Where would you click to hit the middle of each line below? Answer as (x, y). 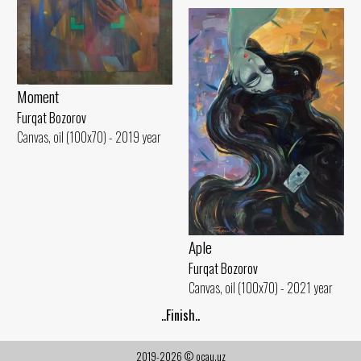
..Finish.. (180, 315)
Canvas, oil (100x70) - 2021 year (261, 287)
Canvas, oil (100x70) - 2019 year (89, 137)
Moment (38, 97)
